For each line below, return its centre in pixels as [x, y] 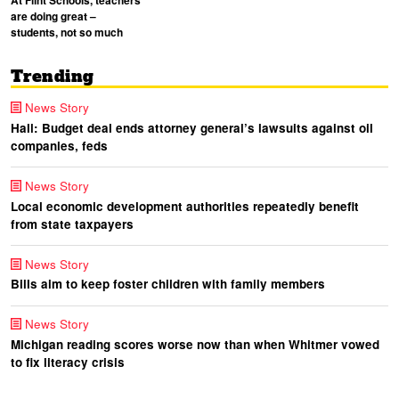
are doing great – [53, 16]
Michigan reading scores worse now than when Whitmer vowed [195, 345]
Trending [53, 77]
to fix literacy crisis [68, 362]
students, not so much [67, 33]
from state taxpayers [72, 224]
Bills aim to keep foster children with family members [168, 284]
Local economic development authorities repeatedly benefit [185, 206]
